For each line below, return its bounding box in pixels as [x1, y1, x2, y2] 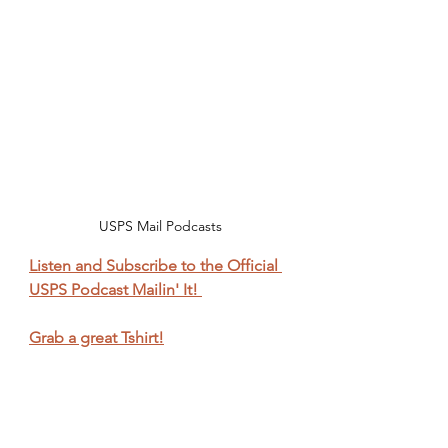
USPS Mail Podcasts [98, 216, 222, 235]
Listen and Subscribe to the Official [29, 255, 282, 275]
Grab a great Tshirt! [29, 327, 164, 347]
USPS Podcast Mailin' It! [29, 279, 202, 299]
